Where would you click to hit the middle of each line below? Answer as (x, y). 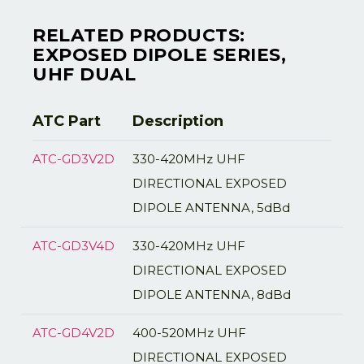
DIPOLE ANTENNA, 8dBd (211, 295)
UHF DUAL (84, 74)
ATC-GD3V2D (74, 159)
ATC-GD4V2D (74, 333)
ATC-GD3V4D (74, 246)
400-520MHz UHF (189, 333)
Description (178, 121)
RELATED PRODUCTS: (139, 35)
